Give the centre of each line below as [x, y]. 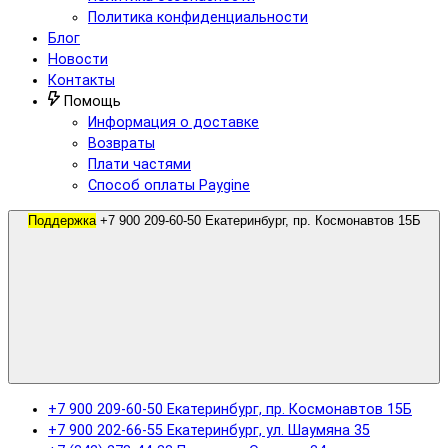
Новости [78, 59]
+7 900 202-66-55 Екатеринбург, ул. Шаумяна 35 [209, 430]
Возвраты [121, 143]
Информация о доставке [173, 122]
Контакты [81, 80]
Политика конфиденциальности [198, 17]
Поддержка [61, 221]
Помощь [90, 101]
